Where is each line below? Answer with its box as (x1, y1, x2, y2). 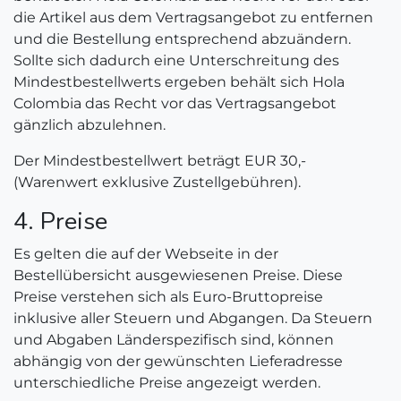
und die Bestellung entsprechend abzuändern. (13, 30, 351, 47)
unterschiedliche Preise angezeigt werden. (13, 374, 320, 391)
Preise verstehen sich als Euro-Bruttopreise (13, 288, 323, 305)
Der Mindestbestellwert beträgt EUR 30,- (13, 152, 306, 169)
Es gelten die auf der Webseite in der (13, 245, 278, 262)
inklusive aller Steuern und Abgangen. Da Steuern (13, 310, 372, 327)
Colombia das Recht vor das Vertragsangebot (13, 95, 337, 112)
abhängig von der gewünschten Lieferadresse (13, 353, 343, 370)
